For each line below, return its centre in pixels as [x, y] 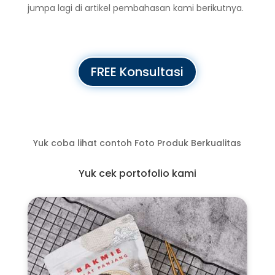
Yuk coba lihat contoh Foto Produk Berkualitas [137, 143]
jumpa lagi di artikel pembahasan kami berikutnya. [135, 8]
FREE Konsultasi [137, 72]
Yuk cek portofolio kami [137, 173]
